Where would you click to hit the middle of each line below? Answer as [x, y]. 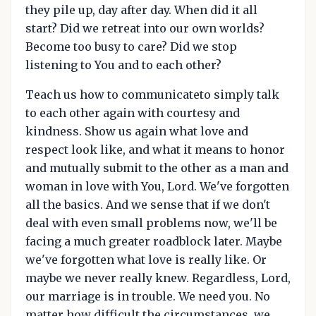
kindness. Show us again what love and [137, 132]
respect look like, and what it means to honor [155, 150]
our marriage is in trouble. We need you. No [148, 297]
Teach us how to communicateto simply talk [152, 95]
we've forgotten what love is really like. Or [146, 260]
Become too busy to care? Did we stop [131, 47]
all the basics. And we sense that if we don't [148, 205]
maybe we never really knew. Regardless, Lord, [158, 278]
